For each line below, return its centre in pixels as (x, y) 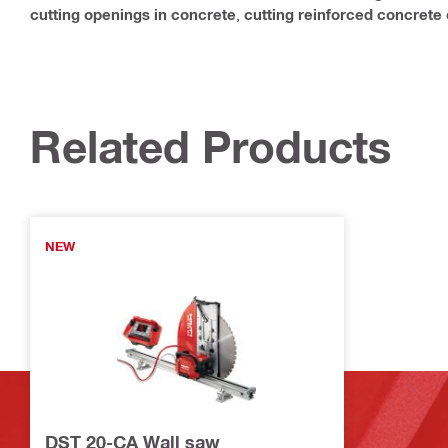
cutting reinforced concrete (343, 14)
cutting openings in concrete (133, 14)
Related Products (211, 147)
